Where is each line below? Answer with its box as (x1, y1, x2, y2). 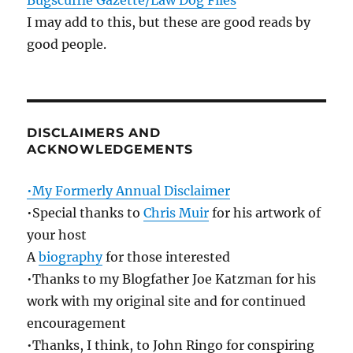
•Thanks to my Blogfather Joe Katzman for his (27, 271, 317, 288)
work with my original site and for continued (27, 293, 307, 310)
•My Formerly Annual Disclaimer (27, 183, 231, 199)
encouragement (27, 315, 127, 332)
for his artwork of (209, 205, 321, 221)
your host (27, 227, 87, 243)
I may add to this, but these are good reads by (27, 14, 311, 31)
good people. (27, 36, 107, 53)
